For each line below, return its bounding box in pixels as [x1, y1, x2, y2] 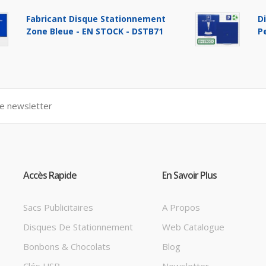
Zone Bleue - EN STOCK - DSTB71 [26, 25, 163, 37]
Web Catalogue [162, 221, 224, 233]
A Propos [162, 201, 200, 214]
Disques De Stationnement [23, 221, 133, 233]
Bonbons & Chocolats [23, 240, 110, 253]
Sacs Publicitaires [23, 201, 93, 214]
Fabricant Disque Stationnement [26, 12, 166, 24]
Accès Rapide [23, 169, 77, 182]
